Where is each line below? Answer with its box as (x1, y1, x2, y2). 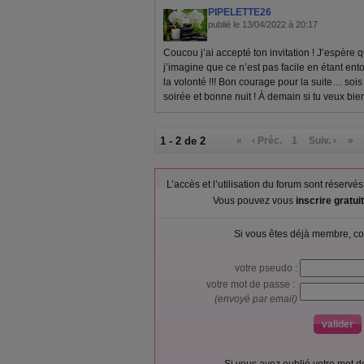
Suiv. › (309, 135, 337, 146)
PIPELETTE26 (208, 6, 271, 18)
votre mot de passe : (206, 279, 300, 290)
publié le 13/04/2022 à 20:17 (208, 19, 318, 29)
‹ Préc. (252, 135, 283, 146)
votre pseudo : (235, 262, 300, 274)
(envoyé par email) (214, 293, 300, 305)
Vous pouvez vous (212, 195, 296, 206)
